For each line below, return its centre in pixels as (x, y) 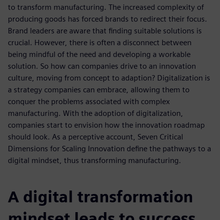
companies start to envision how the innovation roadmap (106, 125)
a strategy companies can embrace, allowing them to (99, 90)
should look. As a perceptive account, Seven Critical (96, 137)
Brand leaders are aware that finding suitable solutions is (105, 31)
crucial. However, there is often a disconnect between (100, 42)
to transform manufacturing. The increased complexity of (106, 7)
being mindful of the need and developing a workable (99, 54)
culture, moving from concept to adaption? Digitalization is (109, 78)
